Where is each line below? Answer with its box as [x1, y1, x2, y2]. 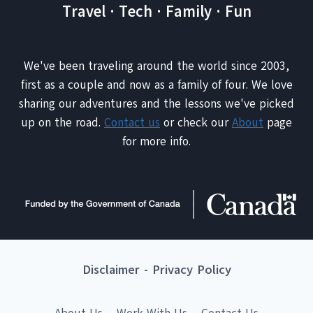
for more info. [122, 133, 191, 150]
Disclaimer [82, 261, 140, 278]
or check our [160, 115, 232, 131]
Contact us [104, 115, 160, 131]
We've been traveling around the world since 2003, [24, 58, 289, 75]
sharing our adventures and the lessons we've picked [19, 96, 294, 112]
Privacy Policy [152, 261, 231, 278]
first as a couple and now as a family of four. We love [20, 77, 293, 94]
